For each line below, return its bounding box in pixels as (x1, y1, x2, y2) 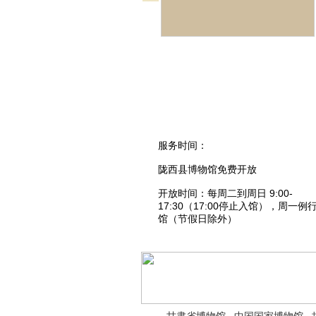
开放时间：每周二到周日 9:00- (158, 188, 293, 199)
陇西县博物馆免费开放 (158, 164, 257, 175)
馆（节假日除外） (158, 213, 237, 224)
